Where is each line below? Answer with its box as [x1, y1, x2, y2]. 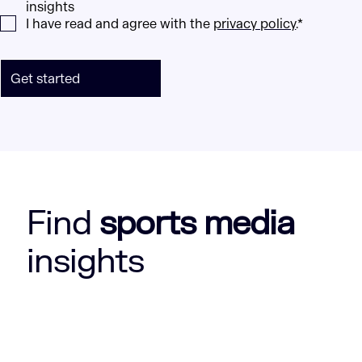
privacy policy [213, 15, 297, 33]
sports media [99, 202, 295, 246]
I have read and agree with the [26, 15, 214, 33]
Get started [11, 69, 81, 87]
